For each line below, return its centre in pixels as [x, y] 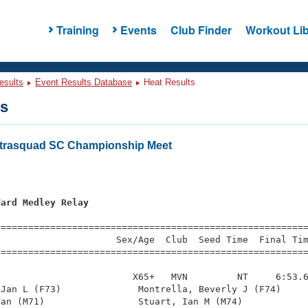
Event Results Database [84, 82]
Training [77, 30]
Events [138, 30]
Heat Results [168, 82]
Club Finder [201, 30]
